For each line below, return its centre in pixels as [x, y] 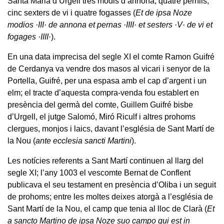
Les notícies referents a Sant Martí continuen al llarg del [105, 161]
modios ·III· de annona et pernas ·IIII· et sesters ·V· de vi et [110, 25]
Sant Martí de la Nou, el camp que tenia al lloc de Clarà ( [107, 209]
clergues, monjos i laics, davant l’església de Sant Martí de [111, 129]
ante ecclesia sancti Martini [83, 141]
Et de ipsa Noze [164, 13]
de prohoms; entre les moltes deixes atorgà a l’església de [110, 197]
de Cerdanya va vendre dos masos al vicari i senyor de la [109, 69]
